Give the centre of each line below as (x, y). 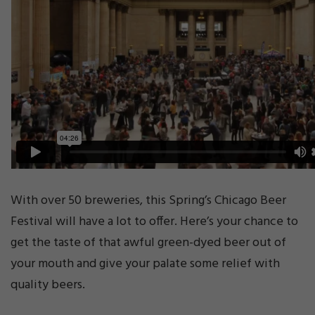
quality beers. (48, 285)
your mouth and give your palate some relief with (145, 264)
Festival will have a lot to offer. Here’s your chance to (154, 222)
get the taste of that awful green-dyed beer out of (148, 243)
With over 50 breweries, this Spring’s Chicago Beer (148, 201)
